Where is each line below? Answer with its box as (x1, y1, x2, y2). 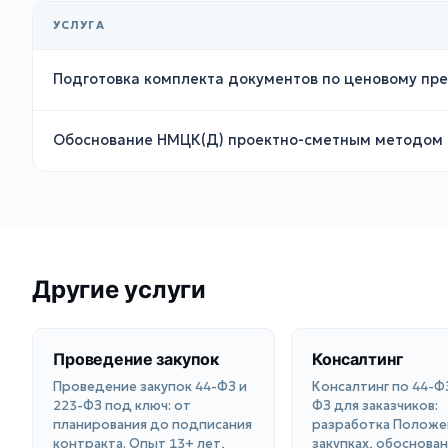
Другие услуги (32, 275, 206, 305)
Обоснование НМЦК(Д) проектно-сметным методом (53, 131, 443, 150)
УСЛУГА (53, 18, 105, 33)
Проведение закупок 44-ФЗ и (53, 378, 247, 396)
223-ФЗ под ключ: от (53, 397, 191, 415)
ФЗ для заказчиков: (312, 397, 439, 415)
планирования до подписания (53, 416, 252, 434)
